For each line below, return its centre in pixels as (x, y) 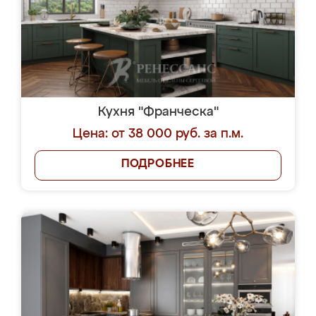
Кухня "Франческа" (158, 112)
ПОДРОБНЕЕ (158, 164)
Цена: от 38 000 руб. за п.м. (158, 134)
